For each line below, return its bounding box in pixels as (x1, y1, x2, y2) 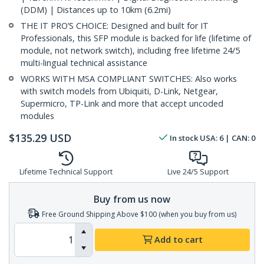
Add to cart (154, 234, 203, 246)
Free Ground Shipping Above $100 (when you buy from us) (42, 209, 236, 219)
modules (21, 110, 54, 122)
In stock (170, 133, 198, 144)
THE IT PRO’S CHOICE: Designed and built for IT (21, 20, 209, 32)
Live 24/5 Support (167, 167, 229, 177)
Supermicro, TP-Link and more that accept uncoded (21, 98, 223, 110)
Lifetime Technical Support (19, 167, 113, 177)
